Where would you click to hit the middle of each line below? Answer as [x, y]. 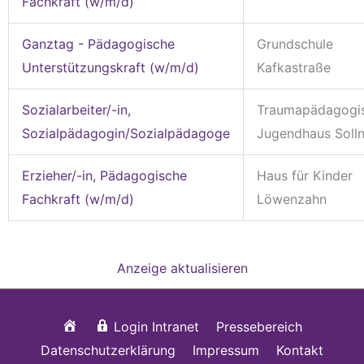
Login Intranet [156, 326]
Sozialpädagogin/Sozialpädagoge [126, 133]
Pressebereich [259, 326]
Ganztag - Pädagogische [98, 43]
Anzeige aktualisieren [182, 268]
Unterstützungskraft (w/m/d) [110, 67]
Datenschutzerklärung [108, 350]
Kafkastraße [294, 67]
